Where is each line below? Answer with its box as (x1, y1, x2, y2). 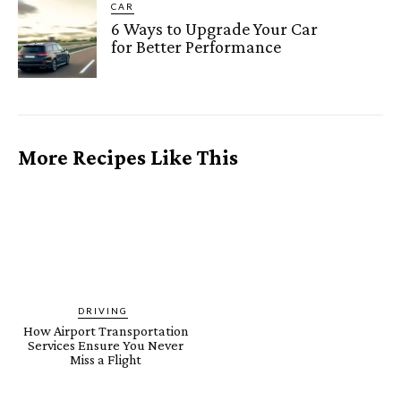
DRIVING (78, 304, 129, 316)
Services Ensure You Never (28, 337, 184, 353)
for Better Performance (111, 36, 282, 56)
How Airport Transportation (22, 322, 189, 338)
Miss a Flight (70, 351, 142, 367)
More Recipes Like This (18, 144, 238, 169)
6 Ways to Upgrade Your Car (111, 18, 319, 38)
